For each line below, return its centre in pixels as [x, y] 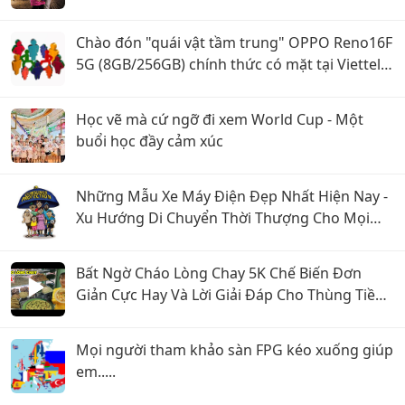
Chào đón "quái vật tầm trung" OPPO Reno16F [234, 42]
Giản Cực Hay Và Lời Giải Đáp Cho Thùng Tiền [230, 295]
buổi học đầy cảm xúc [150, 141]
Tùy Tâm [104, 316]
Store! [96, 86]
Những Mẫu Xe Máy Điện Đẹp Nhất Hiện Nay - [232, 196]
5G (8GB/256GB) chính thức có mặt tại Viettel [228, 64]
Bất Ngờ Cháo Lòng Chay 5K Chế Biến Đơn [219, 273]
